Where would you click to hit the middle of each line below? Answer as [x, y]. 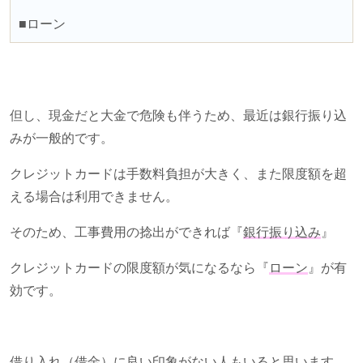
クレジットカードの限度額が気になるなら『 [139, 267]
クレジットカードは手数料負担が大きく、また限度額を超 [178, 173]
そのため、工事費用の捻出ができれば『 [126, 232]
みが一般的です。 [62, 138]
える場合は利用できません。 [94, 196]
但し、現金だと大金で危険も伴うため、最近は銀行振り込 [178, 115]
